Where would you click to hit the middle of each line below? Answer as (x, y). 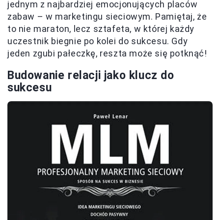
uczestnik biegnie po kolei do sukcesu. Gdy (98, 41)
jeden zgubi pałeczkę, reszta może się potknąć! (107, 54)
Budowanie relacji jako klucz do (91, 76)
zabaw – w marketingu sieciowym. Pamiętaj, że (107, 17)
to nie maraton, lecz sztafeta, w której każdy (101, 29)
